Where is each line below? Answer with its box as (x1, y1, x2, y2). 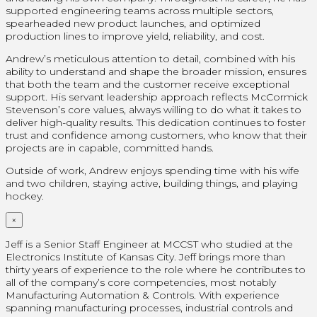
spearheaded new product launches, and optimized (6, 16, 260, 30)
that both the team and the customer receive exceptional (6, 77, 289, 91)
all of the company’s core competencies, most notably (6, 275, 276, 289)
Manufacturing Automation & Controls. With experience (6, 288, 279, 301)
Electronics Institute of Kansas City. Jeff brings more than (6, 250, 285, 263)
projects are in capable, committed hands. (6, 141, 214, 154)
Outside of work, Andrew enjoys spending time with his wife (6, 163, 299, 177)
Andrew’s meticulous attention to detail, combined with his (6, 52, 295, 65)
